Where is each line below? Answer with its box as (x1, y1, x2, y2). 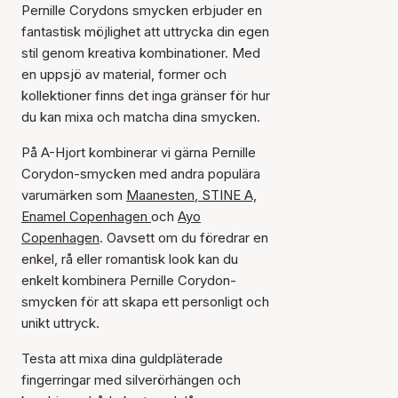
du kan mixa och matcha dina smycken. (21, 108, 260, 125)
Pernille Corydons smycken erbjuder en (21, 2, 262, 19)
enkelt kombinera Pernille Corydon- (21, 272, 236, 289)
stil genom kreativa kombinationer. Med (21, 44, 260, 61)
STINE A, (198, 187, 257, 203)
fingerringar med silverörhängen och (21, 371, 241, 388)
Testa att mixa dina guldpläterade (21, 350, 223, 367)
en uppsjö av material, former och (21, 66, 227, 83)
